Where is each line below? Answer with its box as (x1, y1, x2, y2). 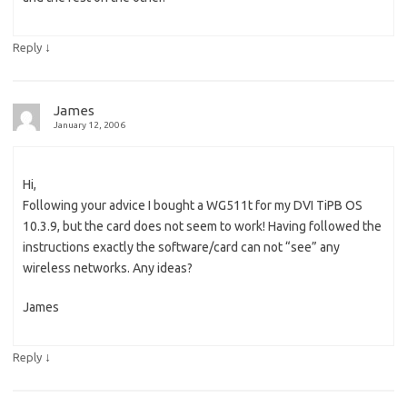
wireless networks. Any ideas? (23, 260, 193, 275)
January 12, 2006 (54, 119, 125, 130)
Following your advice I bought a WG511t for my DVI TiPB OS (23, 197, 362, 213)
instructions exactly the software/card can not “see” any (23, 239, 340, 254)
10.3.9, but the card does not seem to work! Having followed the (23, 218, 382, 233)
